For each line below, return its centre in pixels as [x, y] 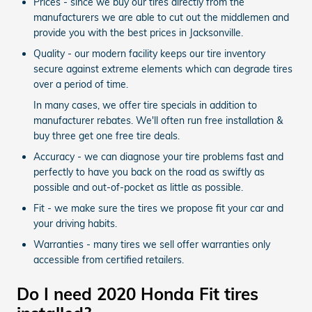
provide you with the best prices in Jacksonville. [138, 32]
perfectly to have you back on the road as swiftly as [149, 172]
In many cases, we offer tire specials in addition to [145, 105]
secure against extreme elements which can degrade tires [163, 69]
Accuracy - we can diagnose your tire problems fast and [158, 156]
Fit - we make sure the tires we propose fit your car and [158, 208]
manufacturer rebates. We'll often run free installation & [158, 120]
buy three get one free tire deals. [107, 135]
